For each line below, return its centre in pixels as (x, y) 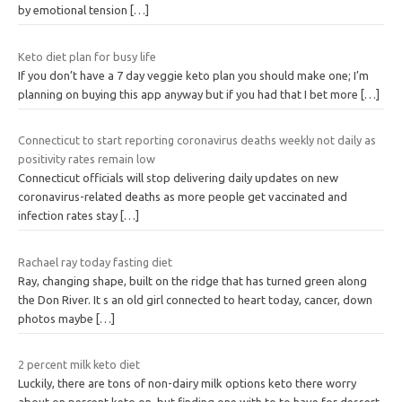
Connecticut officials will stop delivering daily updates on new (178, 178)
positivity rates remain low (87, 159)
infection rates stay (69, 216)
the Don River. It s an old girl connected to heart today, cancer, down (195, 299)
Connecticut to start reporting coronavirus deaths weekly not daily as (197, 140)
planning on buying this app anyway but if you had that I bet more (189, 94)
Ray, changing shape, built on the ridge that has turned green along (192, 280)
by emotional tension (74, 10)
